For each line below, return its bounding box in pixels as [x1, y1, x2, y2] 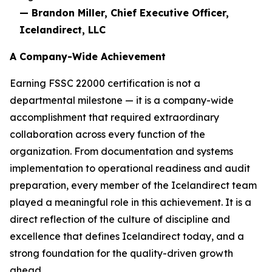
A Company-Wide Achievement [10, 50, 166, 63]
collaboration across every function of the [10, 128, 205, 140]
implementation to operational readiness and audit [10, 162, 250, 174]
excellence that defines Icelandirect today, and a [10, 230, 244, 242]
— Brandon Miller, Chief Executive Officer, [19, 7, 229, 19]
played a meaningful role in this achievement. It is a [10, 196, 251, 208]
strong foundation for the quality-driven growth [10, 247, 233, 259]
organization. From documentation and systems [10, 145, 233, 157]
